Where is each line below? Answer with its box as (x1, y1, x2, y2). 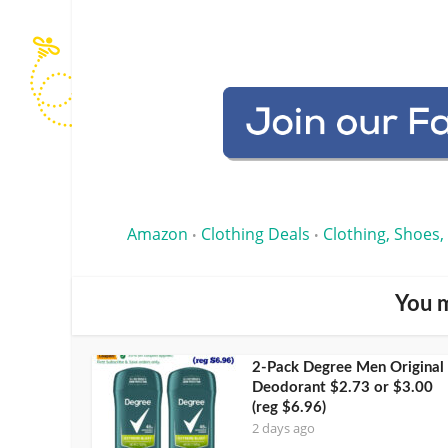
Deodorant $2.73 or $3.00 (252, 379, 433, 395)
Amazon (127, 222, 188, 245)
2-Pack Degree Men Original (252, 359, 444, 375)
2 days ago (252, 418, 315, 437)
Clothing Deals (201, 222, 310, 245)
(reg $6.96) (252, 399, 326, 415)
